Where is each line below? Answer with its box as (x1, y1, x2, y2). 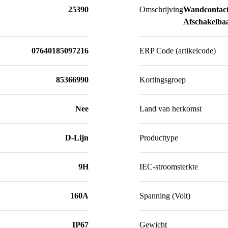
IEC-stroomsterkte (139, 162, 198, 172)
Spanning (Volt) (139, 191, 190, 201)
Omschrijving (139, 5, 183, 14)
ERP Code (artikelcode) (139, 46, 216, 55)
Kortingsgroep (139, 75, 186, 84)
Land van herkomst (139, 104, 202, 113)
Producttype (139, 133, 178, 142)
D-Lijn (65, 133, 89, 142)
